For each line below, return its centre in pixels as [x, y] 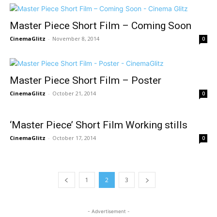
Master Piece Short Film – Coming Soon [101, 26]
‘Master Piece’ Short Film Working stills [99, 125]
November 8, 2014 [76, 39]
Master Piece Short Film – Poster [85, 80]
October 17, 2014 [74, 138]
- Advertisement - [108, 211]
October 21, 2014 [74, 93]
